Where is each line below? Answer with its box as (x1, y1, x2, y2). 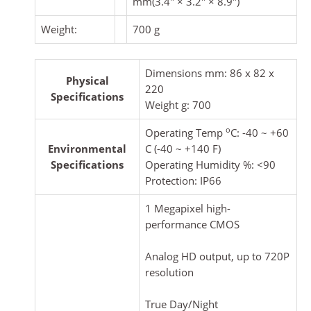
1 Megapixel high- (145, 201, 230, 215)
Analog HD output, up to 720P (145, 249, 289, 264)
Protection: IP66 (145, 173, 221, 187)
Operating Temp (145, 125, 226, 140)
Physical (65, 73, 109, 87)
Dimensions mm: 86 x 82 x (145, 65, 274, 80)
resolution (145, 265, 194, 280)
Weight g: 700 (145, 97, 211, 112)
